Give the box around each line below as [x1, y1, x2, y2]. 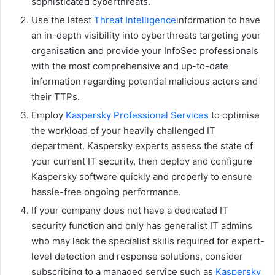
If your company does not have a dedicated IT [31, 204, 228, 217]
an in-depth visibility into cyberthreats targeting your [31, 29, 261, 42]
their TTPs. [31, 91, 80, 103]
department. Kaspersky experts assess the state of [31, 140, 253, 152]
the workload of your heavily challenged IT [31, 125, 215, 137]
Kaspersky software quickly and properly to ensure [31, 171, 252, 183]
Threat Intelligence [94, 14, 176, 26]
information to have [176, 14, 260, 26]
